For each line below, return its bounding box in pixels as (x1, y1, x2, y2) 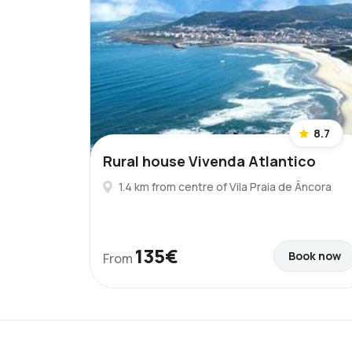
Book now (288, 248, 341, 263)
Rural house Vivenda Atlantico (103, 152, 316, 170)
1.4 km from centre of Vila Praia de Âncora (119, 179, 332, 194)
